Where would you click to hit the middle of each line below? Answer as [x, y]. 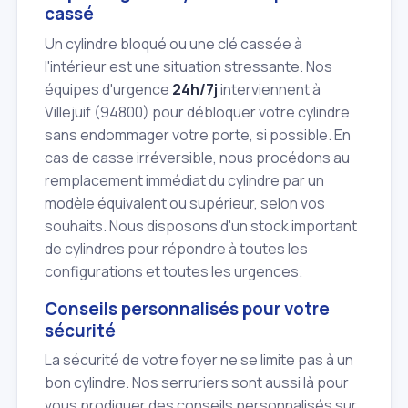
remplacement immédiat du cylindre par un [184, 180]
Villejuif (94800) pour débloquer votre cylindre [197, 112]
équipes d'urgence [108, 89]
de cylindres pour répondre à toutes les [176, 248]
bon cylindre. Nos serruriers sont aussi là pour [197, 382]
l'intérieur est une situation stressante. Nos [189, 66]
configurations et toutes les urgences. [173, 271]
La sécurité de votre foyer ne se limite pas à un [199, 359]
